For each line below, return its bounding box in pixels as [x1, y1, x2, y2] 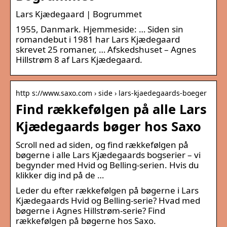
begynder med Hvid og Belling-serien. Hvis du [16, 159, 199, 171]
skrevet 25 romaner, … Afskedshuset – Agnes [16, 43, 196, 55]
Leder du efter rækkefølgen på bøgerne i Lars [16, 184, 199, 196]
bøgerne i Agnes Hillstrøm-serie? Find [16, 204, 165, 216]
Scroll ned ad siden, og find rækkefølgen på [16, 138, 188, 150]
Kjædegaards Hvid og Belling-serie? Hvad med [16, 194, 200, 206]
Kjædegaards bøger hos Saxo [16, 117, 201, 135]
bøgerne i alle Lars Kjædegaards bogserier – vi [16, 148, 201, 161]
